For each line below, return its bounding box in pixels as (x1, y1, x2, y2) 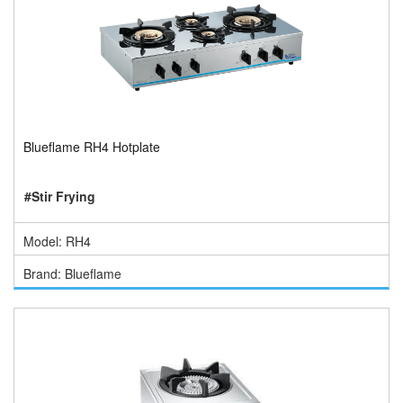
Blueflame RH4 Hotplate (23, 138, 160, 156)
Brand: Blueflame (23, 264, 121, 282)
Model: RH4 (23, 232, 91, 250)
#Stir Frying (24, 187, 95, 205)
